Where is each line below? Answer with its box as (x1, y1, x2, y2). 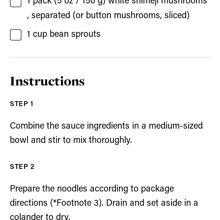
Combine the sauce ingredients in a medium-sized (10, 121, 203, 131)
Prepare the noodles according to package (10, 184, 174, 194)
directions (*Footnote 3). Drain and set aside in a (10, 198, 198, 208)
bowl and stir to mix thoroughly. (10, 136, 132, 145)
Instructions (10, 72, 85, 90)
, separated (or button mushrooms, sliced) (27, 11, 190, 21)
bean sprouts (50, 29, 101, 39)
